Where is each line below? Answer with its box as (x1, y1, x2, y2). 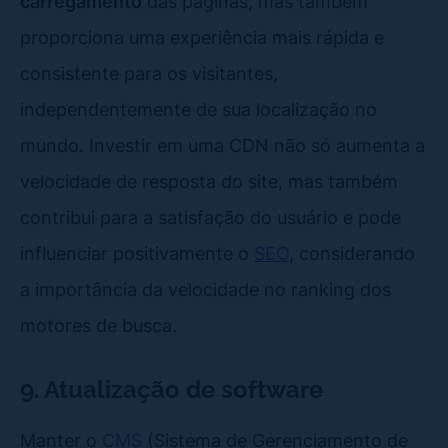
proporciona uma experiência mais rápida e (20, 25, 384, 48)
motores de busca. (20, 313, 177, 336)
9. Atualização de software (20, 374, 323, 404)
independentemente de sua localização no (20, 97, 377, 120)
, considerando (289, 241, 415, 264)
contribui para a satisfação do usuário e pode (20, 205, 401, 228)
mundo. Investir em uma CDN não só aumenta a (20, 133, 425, 156)
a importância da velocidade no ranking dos (20, 277, 391, 300)
